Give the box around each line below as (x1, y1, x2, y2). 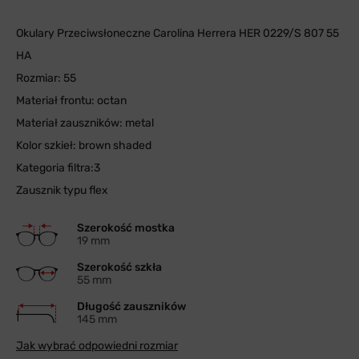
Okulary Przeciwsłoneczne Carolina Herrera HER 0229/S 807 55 (16, 26, 339, 40)
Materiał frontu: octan (16, 94, 127, 107)
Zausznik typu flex (16, 184, 108, 197)
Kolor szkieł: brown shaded (16, 139, 151, 152)
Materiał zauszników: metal (16, 116, 154, 130)
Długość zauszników (77, 300, 186, 313)
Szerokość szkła (77, 260, 162, 274)
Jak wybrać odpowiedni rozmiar (16, 339, 178, 353)
